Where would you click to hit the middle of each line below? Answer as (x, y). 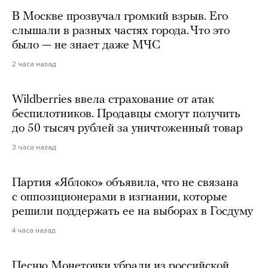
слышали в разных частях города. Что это (121, 31)
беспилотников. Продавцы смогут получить (126, 115)
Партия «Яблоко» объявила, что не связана (125, 183)
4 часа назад (33, 231)
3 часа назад (34, 147)
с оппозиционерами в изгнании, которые (120, 198)
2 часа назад (34, 64)
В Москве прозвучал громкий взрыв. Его (120, 17)
